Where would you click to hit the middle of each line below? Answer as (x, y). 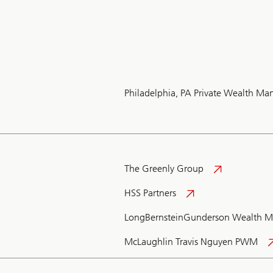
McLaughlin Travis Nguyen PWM (191, 242)
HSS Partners (150, 193)
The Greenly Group (164, 169)
